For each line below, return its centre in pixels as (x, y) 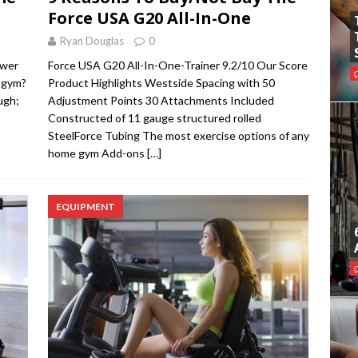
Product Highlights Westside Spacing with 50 (161, 83)
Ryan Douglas (91, 41)
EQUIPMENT (85, 207)
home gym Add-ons (97, 153)
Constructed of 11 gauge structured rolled (154, 118)
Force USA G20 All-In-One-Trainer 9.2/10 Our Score (177, 66)
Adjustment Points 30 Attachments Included (161, 101)
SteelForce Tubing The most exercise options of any (178, 136)
